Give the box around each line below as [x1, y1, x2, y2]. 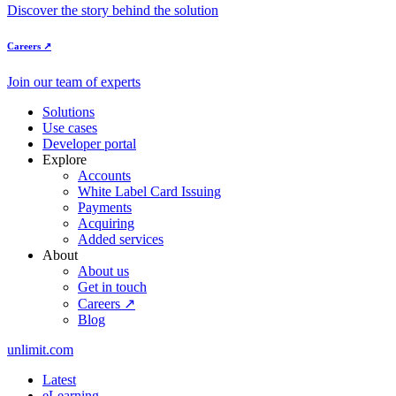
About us [78, 263, 129, 279]
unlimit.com [7, 342, 73, 358]
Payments [78, 200, 132, 216]
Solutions [42, 104, 95, 120]
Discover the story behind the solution [7, 3, 218, 19]
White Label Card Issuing [78, 184, 221, 200]
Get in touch [78, 279, 147, 295]
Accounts [78, 168, 131, 184]
